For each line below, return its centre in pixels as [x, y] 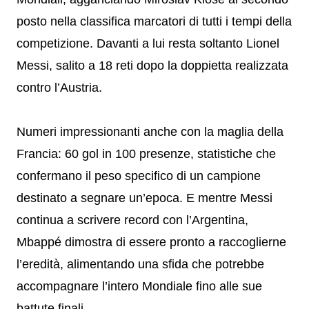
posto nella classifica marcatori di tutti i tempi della [154, 21]
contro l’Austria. [59, 88]
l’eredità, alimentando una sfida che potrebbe [140, 264]
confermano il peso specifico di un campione [139, 176]
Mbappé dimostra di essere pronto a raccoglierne [151, 242]
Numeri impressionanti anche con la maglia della [150, 132]
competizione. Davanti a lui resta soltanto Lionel [148, 43]
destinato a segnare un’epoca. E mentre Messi [144, 198]
